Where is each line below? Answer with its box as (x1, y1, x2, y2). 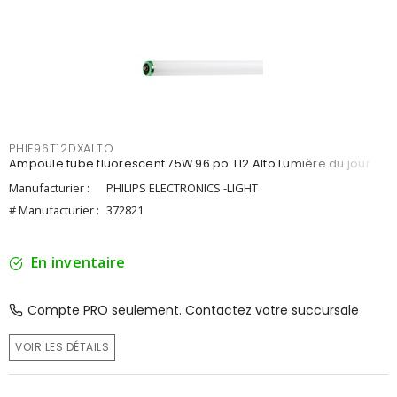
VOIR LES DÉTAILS (15, 339, 109, 354)
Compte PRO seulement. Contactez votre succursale (27, 301, 359, 319)
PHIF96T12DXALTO (9, 141, 114, 156)
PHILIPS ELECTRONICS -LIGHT (106, 180, 258, 196)
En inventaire (31, 253, 126, 272)
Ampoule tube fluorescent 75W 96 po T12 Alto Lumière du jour (9, 156, 370, 171)
